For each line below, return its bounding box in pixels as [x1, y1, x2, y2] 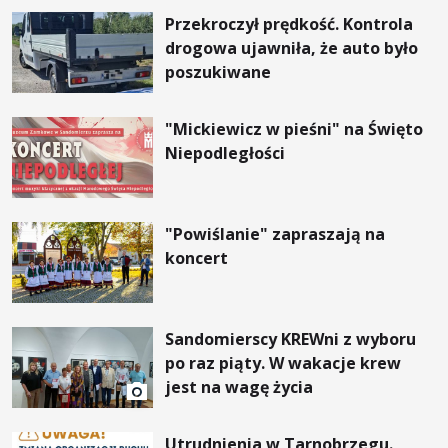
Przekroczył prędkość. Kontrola [165, 12, 414, 35]
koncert [165, 246, 229, 269]
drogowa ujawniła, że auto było [165, 36, 419, 59]
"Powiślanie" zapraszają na [165, 222, 386, 245]
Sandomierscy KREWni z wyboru [165, 328, 417, 351]
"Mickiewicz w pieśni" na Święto [165, 117, 424, 140]
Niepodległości [165, 141, 286, 164]
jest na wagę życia [165, 376, 314, 399]
